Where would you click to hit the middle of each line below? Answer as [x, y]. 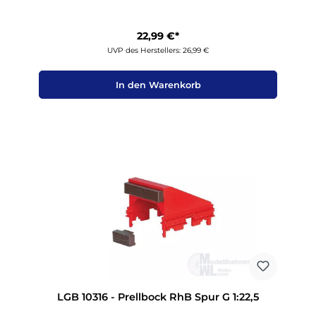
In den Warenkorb [158, 85]
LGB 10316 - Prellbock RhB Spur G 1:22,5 [158, 297]
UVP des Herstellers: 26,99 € [158, 51]
